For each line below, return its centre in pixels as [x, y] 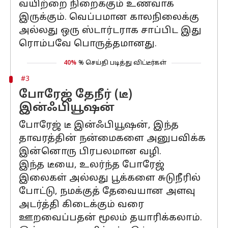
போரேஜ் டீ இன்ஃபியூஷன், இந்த [99, 125]
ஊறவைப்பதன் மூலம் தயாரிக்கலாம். [110, 218]
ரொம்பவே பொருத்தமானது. [88, 44]
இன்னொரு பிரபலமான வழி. [90, 152]
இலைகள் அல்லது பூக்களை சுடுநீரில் [110, 178]
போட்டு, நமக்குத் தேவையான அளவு [107, 192]
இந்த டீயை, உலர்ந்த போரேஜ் [92, 165]
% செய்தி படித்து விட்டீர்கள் [122, 63]
